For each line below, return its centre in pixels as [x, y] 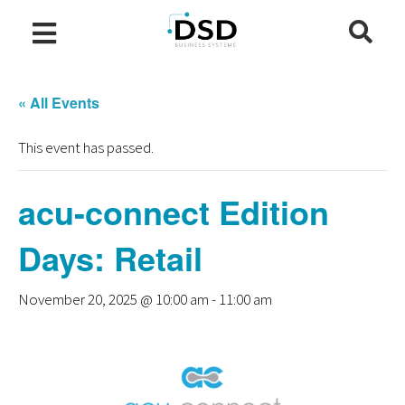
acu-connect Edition [174, 212]
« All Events [59, 103]
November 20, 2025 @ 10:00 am [113, 299]
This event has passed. [86, 147]
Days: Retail [110, 258]
